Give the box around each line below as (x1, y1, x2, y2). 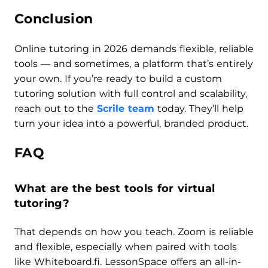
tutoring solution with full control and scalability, (14, 87, 247, 99)
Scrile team (97, 102, 154, 114)
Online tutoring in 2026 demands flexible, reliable (14, 42, 254, 54)
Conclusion (14, 10, 93, 27)
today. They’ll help (154, 102, 243, 114)
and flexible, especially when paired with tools (14, 240, 237, 252)
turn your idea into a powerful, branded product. (14, 117, 248, 129)
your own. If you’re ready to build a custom (14, 72, 222, 84)
